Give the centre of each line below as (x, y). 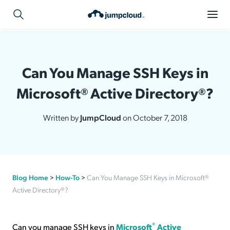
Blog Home (30, 177)
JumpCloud (101, 117)
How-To (68, 177)
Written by (61, 117)
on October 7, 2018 (155, 117)
